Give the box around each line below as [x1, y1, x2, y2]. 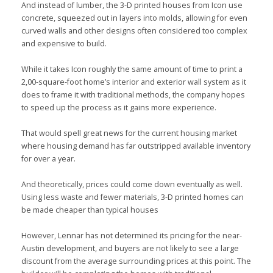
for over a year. [21, 153, 76, 164]
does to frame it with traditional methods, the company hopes [21, 89, 245, 100]
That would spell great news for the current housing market [21, 127, 237, 138]
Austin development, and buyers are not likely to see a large [21, 243, 239, 253]
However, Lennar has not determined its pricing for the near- [21, 230, 242, 241]
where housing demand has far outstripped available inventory [21, 140, 250, 151]
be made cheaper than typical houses [21, 204, 158, 215]
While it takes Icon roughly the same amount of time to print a [21, 63, 243, 74]
